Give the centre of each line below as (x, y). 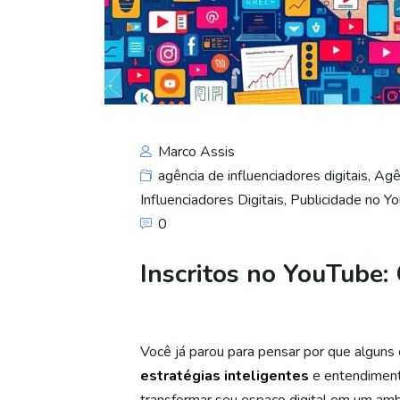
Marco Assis (195, 152)
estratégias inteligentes (225, 376)
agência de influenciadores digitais (263, 176)
